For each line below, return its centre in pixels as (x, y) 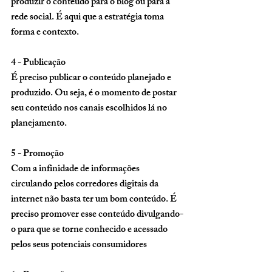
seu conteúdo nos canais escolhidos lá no (90, 109)
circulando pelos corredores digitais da (86, 185)
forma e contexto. (46, 33)
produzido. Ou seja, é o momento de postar (95, 94)
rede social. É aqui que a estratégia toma (88, 18)
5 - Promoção (38, 155)
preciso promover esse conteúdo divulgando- (97, 215)
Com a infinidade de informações (76, 170)
